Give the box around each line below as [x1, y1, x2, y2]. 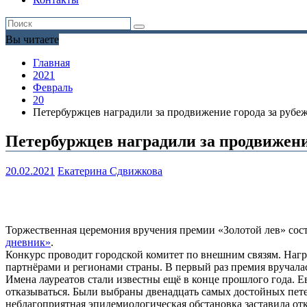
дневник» [5, 236, 51, 249]
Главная [33, 57, 70, 69]
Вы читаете [5, 34, 59, 46]
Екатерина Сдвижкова [58, 165, 162, 177]
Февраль [33, 82, 73, 94]
